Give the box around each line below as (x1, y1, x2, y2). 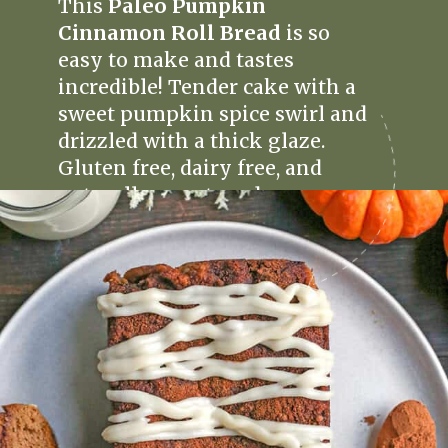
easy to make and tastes (57, 48, 294, 73)
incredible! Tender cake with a (57, 75, 356, 100)
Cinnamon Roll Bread (57, 21, 281, 46)
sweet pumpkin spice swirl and (57, 102, 367, 127)
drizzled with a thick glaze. (57, 129, 325, 154)
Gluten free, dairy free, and (57, 156, 322, 181)
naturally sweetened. (57, 183, 265, 208)
